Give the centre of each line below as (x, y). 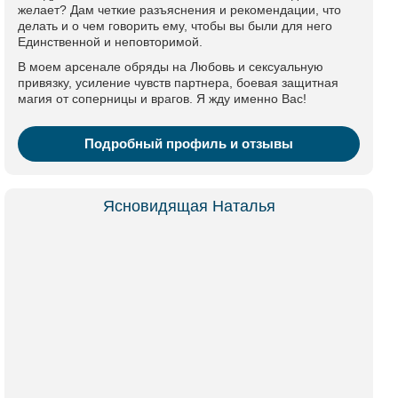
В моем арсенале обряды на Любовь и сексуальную (171, 67)
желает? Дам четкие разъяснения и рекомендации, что (179, 10)
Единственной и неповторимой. (110, 42)
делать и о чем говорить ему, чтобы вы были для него (175, 26)
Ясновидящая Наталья (189, 206)
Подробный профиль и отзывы (189, 143)
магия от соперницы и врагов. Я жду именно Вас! (162, 99)
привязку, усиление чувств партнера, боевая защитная (178, 83)
